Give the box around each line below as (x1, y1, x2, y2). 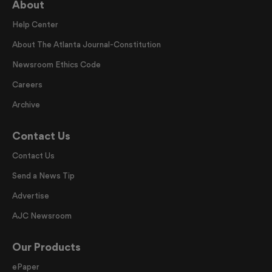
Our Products (12, 240, 81, 254)
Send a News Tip (12, 171, 75, 181)
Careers (12, 80, 42, 90)
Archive (12, 100, 40, 110)
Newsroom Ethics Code (12, 59, 101, 70)
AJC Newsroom (12, 211, 72, 221)
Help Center (12, 19, 58, 30)
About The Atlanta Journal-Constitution (12, 39, 161, 50)
